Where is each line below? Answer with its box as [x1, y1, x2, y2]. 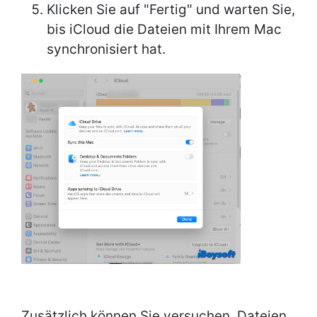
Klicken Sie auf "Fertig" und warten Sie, [47, 1, 295, 18]
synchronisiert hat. [47, 41, 166, 58]
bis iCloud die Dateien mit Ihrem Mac [47, 21, 282, 38]
